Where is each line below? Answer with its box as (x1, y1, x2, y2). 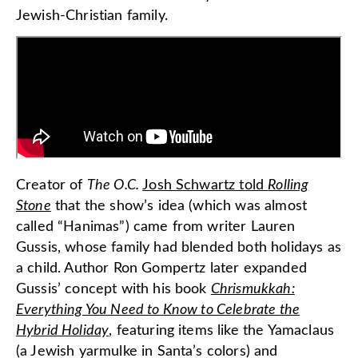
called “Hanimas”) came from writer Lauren (16, 219, 296, 234)
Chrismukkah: (210, 281, 295, 296)
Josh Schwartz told (142, 177, 268, 193)
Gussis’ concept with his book (16, 281, 211, 296)
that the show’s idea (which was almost (50, 198, 308, 213)
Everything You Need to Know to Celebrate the (16, 302, 300, 317)
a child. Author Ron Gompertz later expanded (16, 261, 307, 276)
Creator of (16, 177, 87, 193)
